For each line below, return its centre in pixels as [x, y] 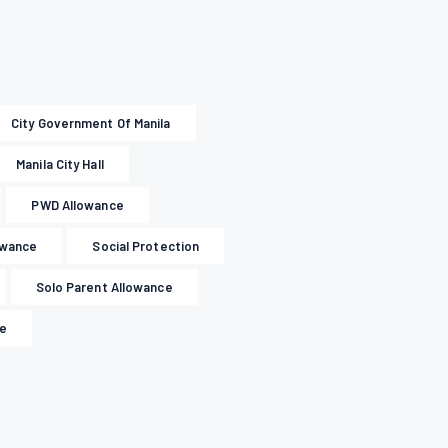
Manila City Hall [60, 164]
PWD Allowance [77, 205]
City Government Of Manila [91, 123]
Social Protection [146, 246]
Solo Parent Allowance [104, 287]
